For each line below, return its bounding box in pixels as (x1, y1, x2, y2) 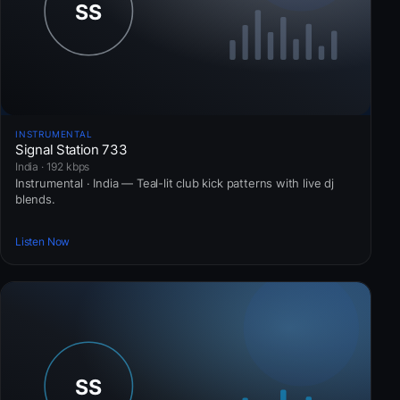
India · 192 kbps (15, 160, 90, 174)
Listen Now (15, 234, 71, 248)
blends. (15, 192, 55, 207)
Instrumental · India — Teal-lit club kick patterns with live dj (15, 176, 334, 191)
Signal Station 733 (15, 141, 128, 159)
